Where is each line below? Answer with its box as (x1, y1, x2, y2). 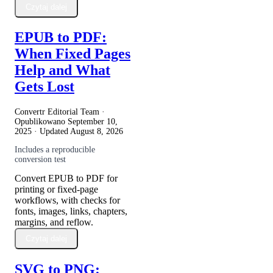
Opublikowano (15, 117, 68, 127)
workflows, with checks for (15, 195, 120, 206)
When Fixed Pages (15, 46, 130, 62)
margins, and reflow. (15, 217, 93, 228)
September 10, (68, 117, 118, 127)
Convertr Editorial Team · (15, 107, 105, 117)
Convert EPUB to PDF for (15, 173, 118, 184)
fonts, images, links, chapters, (15, 206, 127, 217)
